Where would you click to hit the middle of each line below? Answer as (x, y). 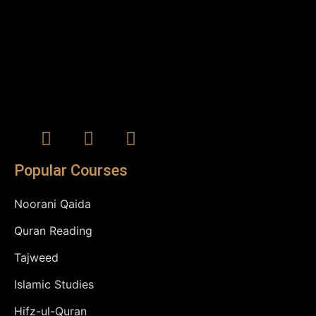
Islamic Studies (54, 285)
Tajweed (36, 258)
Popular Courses (71, 171)
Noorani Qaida (53, 204)
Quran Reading (53, 231)
